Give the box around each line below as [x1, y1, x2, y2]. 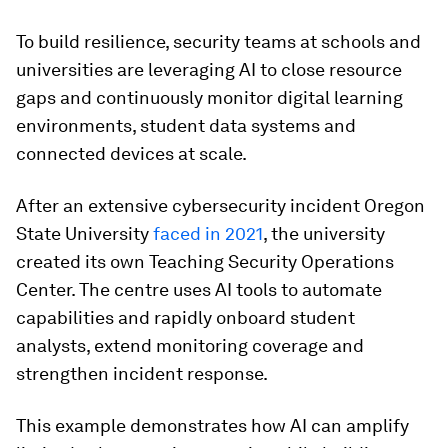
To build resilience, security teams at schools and [16, 31, 421, 52]
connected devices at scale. [16, 143, 247, 164]
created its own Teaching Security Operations [16, 251, 394, 272]
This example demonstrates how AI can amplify [16, 415, 409, 436]
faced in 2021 [153, 223, 263, 244]
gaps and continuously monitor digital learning [16, 87, 403, 108]
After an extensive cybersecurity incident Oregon [16, 195, 425, 216]
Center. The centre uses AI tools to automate [16, 279, 382, 300]
